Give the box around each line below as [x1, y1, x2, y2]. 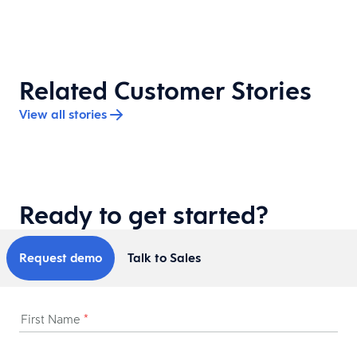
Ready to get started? [19, 197, 269, 232]
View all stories [19, 105, 107, 123]
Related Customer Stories [19, 73, 312, 108]
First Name [21, 311, 84, 328]
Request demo [19, 249, 102, 266]
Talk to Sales [127, 249, 201, 266]
